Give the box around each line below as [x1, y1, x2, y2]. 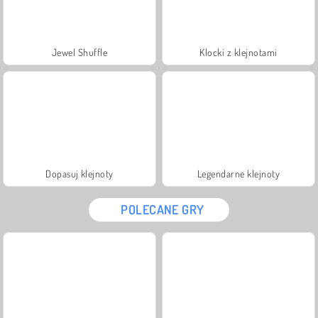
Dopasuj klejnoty [45, 167, 114, 180]
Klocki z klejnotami [199, 45, 278, 58]
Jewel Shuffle [51, 45, 108, 58]
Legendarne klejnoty [197, 167, 280, 180]
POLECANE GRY [121, 201, 204, 217]
